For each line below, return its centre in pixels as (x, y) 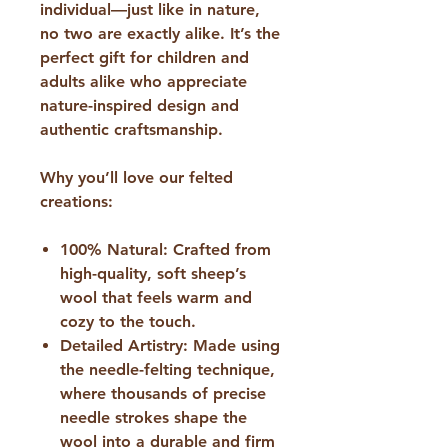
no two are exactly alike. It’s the (160, 33)
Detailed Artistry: (124, 345)
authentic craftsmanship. (131, 129)
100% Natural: (114, 249)
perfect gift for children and (144, 57)
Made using (234, 345)
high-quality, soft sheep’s (153, 273)
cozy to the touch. (128, 321)
